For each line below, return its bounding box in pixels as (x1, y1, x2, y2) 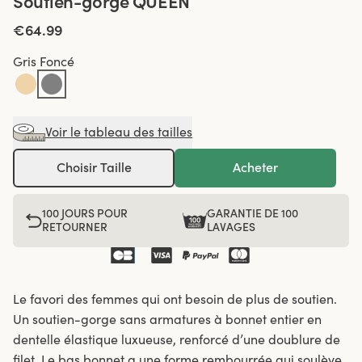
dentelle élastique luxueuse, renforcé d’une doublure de (13, 330, 340, 347)
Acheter (233, 159, 278, 176)
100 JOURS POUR (42, 205, 128, 221)
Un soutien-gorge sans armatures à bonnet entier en (13, 310, 322, 327)
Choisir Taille (56, 159, 132, 176)
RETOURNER (42, 219, 107, 234)
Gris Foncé (13, 53, 74, 69)
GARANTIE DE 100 (206, 205, 298, 221)
